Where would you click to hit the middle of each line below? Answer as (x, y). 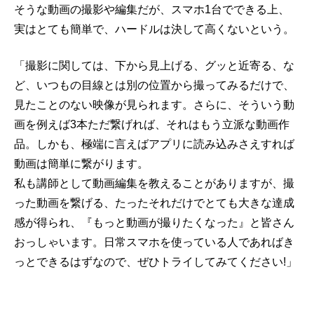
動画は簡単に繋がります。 (81, 164)
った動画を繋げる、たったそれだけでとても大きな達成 (154, 203)
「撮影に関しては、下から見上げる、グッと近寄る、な (154, 66)
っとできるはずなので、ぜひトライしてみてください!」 (156, 262)
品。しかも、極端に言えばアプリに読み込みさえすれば (154, 144)
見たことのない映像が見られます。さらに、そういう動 (154, 105)
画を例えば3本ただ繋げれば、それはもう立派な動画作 (152, 124)
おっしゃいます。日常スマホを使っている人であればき (154, 242)
